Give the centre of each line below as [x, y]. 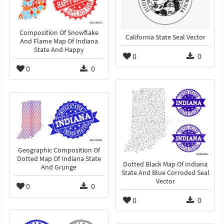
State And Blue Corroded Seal [165, 173]
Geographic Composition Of [59, 150]
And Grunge [59, 167]
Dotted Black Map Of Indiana [165, 164]
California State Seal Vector [165, 37]
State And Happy [59, 50]
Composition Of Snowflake [59, 33]
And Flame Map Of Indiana [59, 41]
